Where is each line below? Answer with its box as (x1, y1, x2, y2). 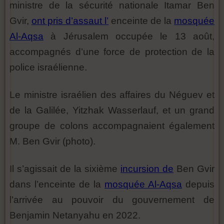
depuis (182, 179, 214, 189)
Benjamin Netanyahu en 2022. (9, 210, 140, 220)
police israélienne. (9, 62, 87, 72)
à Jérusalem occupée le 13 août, (43, 31, 214, 41)
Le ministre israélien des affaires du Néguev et (9, 89, 214, 100)
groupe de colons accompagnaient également (9, 120, 214, 131)
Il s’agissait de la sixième (9, 163, 120, 174)
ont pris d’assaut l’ (31, 15, 108, 26)
